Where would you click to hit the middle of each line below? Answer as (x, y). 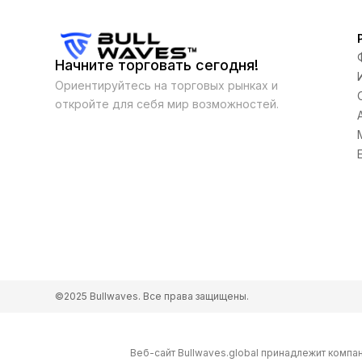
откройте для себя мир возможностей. (167, 104)
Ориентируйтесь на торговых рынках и (166, 85)
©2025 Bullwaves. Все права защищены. (152, 296)
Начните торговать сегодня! (157, 65)
